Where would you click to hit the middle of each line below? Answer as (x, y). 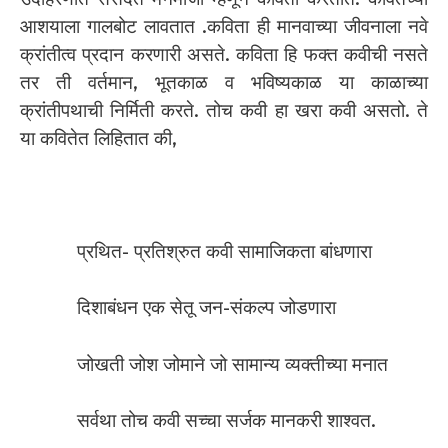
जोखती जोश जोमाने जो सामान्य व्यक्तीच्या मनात (232, 364)
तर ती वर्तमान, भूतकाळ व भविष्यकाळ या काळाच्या (224, 82)
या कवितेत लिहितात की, (98, 138)
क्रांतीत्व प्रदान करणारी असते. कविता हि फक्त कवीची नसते (224, 54)
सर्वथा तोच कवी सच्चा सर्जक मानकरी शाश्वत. (226, 421)
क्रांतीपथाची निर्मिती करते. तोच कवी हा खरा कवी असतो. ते (224, 110)
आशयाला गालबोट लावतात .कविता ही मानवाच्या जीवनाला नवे (224, 26)
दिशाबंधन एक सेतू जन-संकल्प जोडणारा (206, 308)
